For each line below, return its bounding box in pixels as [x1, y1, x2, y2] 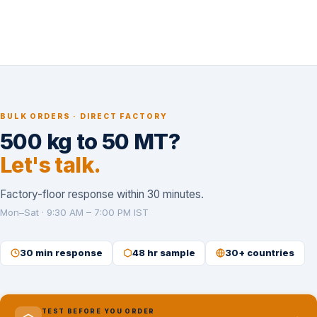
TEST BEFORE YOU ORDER [41, 307, 155, 316]
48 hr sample [132, 248, 195, 259]
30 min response [19, 248, 103, 259]
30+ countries [224, 248, 294, 259]
